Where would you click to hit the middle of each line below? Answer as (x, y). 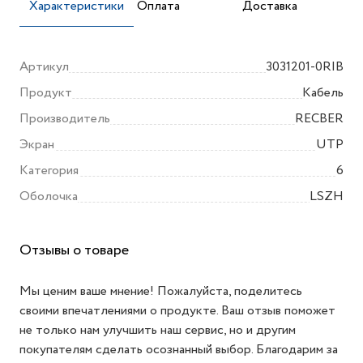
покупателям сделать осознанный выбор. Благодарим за (179, 350)
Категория (49, 171)
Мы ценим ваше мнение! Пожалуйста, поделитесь (161, 291)
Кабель (323, 93)
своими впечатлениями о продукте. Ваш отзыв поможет (177, 311)
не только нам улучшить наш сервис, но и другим (158, 330)
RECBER (319, 119)
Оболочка (49, 196)
